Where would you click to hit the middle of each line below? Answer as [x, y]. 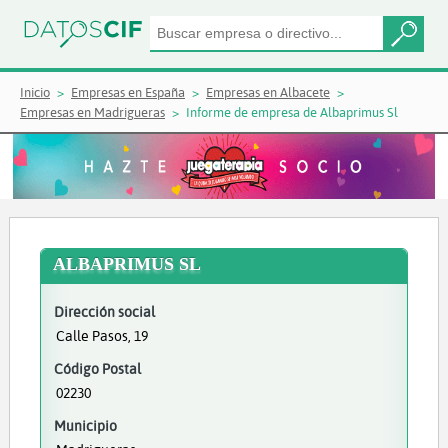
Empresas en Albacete [268, 92]
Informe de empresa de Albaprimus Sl [292, 112]
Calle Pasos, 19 [101, 335]
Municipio [85, 425]
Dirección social [104, 311]
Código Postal [97, 368]
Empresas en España [128, 92]
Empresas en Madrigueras [92, 112]
